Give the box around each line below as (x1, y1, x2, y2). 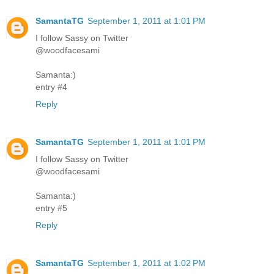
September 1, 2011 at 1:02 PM (87, 257, 206, 268)
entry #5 (35, 202, 67, 213)
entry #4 (35, 81, 67, 92)
